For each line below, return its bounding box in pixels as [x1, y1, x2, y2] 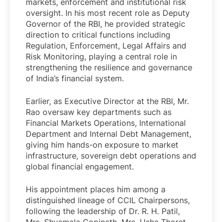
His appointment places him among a [26, 184, 166, 195]
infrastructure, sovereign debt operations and [26, 151, 196, 161]
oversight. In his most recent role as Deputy [26, 8, 190, 18]
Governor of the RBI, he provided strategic [26, 19, 185, 29]
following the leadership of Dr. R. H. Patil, [26, 206, 180, 217]
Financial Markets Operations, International [26, 118, 186, 128]
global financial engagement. [26, 162, 134, 172]
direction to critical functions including [26, 30, 170, 40]
